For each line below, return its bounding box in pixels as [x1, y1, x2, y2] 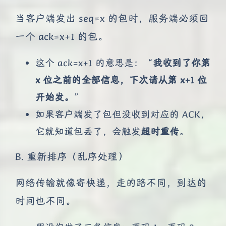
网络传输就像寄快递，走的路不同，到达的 [15, 176, 207, 189]
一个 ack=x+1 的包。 [15, 30, 108, 43]
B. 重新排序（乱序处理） [15, 150, 128, 163]
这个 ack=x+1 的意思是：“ [35, 56, 153, 69]
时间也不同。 [15, 194, 76, 207]
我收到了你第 [153, 56, 210, 69]
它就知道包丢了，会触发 [35, 125, 141, 137]
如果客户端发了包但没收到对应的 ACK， [35, 107, 210, 120]
